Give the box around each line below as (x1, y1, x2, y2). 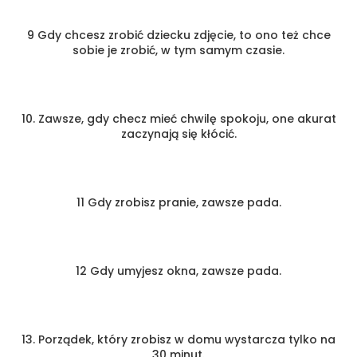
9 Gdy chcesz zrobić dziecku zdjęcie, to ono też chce (26, 26, 331, 43)
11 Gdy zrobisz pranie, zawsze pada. (76, 194, 281, 210)
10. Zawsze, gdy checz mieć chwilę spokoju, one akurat (21, 110, 336, 127)
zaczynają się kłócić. (120, 125, 237, 142)
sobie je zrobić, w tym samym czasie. (73, 41, 284, 58)
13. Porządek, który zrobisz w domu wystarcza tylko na (22, 331, 335, 347)
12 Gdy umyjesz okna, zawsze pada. (76, 262, 281, 279)
